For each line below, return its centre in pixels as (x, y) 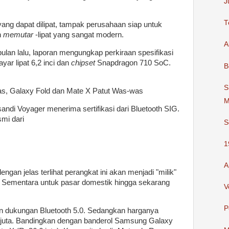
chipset (83, 63)
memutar (18, 35)
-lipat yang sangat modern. (78, 35)
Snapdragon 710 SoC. (133, 63)
